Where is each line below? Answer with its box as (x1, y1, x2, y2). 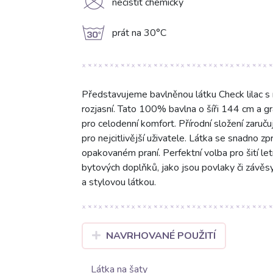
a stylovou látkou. (81, 175, 156, 190)
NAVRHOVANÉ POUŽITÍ (106, 229, 216, 243)
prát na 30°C (112, 26, 166, 40)
